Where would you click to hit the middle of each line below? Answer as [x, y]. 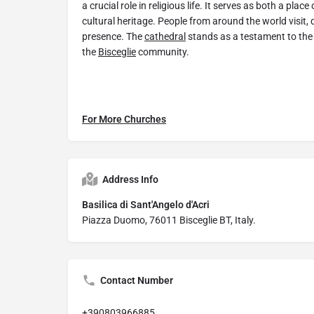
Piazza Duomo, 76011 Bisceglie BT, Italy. [169, 220]
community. [163, 52]
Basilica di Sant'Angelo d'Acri [148, 205]
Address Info [130, 180]
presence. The [113, 37]
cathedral [165, 37]
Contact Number [137, 281]
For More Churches [124, 120]
